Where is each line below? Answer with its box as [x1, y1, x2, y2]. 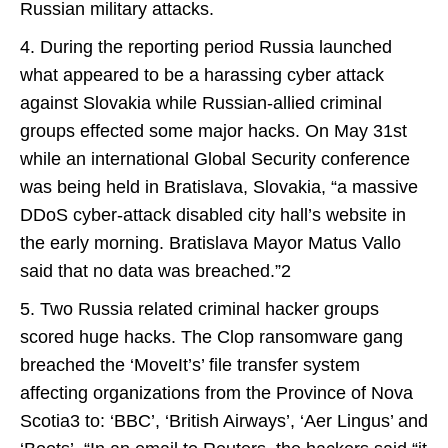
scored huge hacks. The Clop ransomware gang [20, 327, 403, 347]
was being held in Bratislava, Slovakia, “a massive [20, 177, 418, 197]
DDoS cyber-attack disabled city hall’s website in [20, 205, 406, 225]
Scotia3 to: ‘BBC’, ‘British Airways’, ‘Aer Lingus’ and [20, 411, 428, 431]
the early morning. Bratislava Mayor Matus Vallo [20, 233, 401, 253]
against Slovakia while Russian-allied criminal [20, 93, 382, 113]
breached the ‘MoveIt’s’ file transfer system [20, 355, 360, 375]
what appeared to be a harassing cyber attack [20, 65, 384, 85]
